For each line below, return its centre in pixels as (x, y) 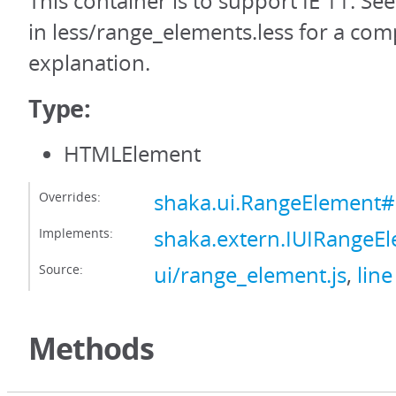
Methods (91, 348)
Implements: (76, 233)
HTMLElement (132, 154)
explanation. (89, 63)
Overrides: (70, 197)
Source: (61, 269)
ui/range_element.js (250, 275)
